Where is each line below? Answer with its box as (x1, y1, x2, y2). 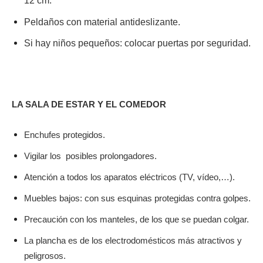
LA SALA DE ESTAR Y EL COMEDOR (12, 99, 166, 110)
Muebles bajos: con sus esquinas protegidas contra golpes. (24, 193, 251, 204)
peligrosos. (24, 251, 66, 261)
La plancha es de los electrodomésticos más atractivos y (24, 235, 242, 246)
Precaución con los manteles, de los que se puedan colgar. (24, 214, 249, 225)
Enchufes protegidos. (24, 130, 105, 140)
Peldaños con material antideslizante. (24, 17, 180, 28)
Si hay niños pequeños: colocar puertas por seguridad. (24, 38, 251, 49)
